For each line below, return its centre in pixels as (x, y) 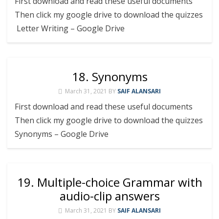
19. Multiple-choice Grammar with (109, 182)
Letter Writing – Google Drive (72, 28)
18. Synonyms (109, 76)
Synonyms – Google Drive (64, 134)
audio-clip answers (109, 196)
